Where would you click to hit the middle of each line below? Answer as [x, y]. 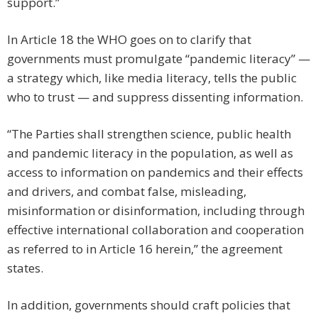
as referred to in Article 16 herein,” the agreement [145, 249]
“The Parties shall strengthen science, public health [149, 134]
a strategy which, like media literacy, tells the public [152, 78]
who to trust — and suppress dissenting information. [155, 97]
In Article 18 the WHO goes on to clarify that [129, 40]
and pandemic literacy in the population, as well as [150, 153]
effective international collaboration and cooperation [155, 230]
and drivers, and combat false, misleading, [127, 192]
